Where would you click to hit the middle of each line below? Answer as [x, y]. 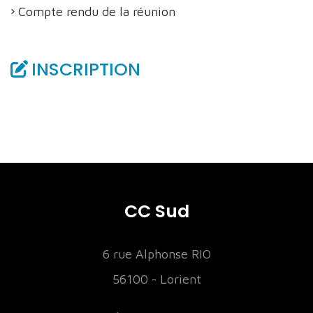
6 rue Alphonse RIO [156, 254]
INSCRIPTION [86, 70]
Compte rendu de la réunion [97, 12]
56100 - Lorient [156, 279]
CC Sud [156, 211]
